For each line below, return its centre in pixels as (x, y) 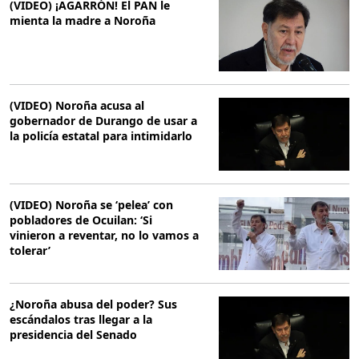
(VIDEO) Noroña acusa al (77, 105)
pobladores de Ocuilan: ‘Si (81, 220)
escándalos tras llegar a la (81, 320)
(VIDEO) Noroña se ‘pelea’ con (91, 204)
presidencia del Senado (73, 335)
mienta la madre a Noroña (83, 21)
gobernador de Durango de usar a (103, 120)
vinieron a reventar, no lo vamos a (104, 235)
